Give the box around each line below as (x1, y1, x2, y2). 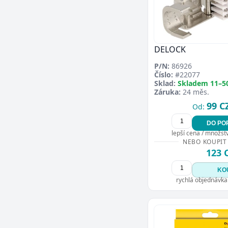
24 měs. (181, 87, 209, 97)
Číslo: (154, 69, 173, 79)
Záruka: (154, 87, 181, 97)
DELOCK (154, 43, 186, 55)
